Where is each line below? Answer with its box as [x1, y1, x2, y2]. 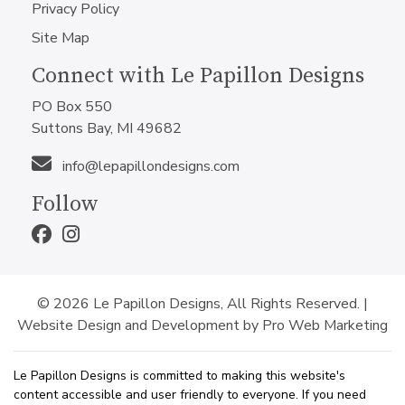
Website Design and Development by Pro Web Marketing [17, 316, 388, 335]
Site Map [32, 28, 89, 48]
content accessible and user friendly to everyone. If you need [14, 386, 366, 403]
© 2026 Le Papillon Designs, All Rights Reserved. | [37, 294, 368, 314]
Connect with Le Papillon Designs [32, 62, 364, 89]
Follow [32, 191, 99, 218]
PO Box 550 [32, 97, 112, 117]
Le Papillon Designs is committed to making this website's [14, 367, 345, 384]
